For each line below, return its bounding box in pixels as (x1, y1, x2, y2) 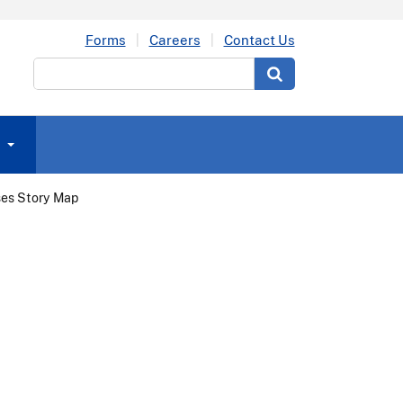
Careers (148, 31, 201, 48)
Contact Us (223, 31, 295, 48)
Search (32, 60, 79, 76)
